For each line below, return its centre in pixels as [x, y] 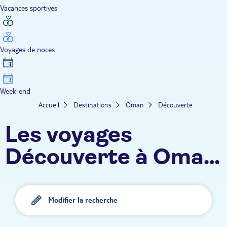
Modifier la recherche [83, 200]
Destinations [92, 105]
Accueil [49, 105]
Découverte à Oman [111, 157]
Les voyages [69, 135]
